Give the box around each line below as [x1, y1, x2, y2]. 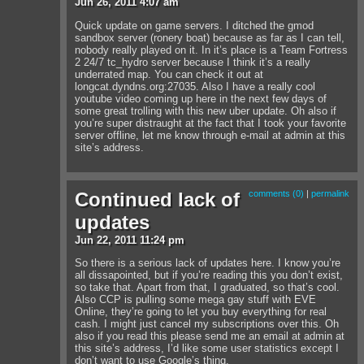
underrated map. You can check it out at [75, 67, 264, 80]
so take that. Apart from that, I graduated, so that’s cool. [75, 281, 340, 294]
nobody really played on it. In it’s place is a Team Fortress [75, 43, 349, 56]
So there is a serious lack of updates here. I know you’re [75, 257, 341, 270]
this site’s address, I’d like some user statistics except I [75, 342, 340, 355]
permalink [311, 188, 349, 199]
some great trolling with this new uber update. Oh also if [75, 104, 337, 117]
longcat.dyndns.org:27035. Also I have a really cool [75, 80, 316, 93]
